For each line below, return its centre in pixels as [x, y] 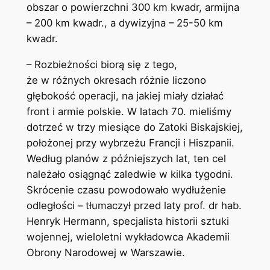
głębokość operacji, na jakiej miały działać [125, 96]
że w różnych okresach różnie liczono [116, 80]
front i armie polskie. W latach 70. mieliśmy [129, 112]
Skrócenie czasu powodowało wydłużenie [126, 190]
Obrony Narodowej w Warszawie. [105, 253]
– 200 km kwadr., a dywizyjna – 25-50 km [124, 23]
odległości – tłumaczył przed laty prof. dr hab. [134, 206]
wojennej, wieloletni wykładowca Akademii [128, 237]
